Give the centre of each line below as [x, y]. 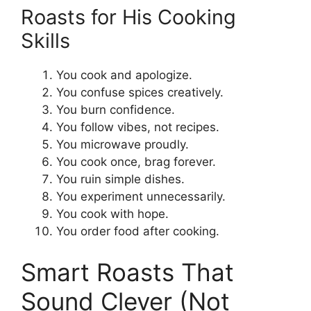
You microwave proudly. [123, 144]
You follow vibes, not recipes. [138, 127]
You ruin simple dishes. [120, 179]
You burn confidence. [116, 109]
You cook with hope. [112, 213]
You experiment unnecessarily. [141, 196]
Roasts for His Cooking [128, 17]
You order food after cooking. [138, 231]
